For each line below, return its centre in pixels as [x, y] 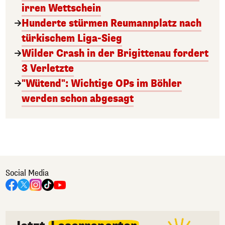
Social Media [27, 173]
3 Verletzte [48, 68]
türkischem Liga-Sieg [72, 38]
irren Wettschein [61, 8]
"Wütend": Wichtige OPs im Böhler [102, 83]
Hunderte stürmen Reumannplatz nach [111, 23]
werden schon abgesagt [78, 98]
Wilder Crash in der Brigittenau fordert [115, 53]
